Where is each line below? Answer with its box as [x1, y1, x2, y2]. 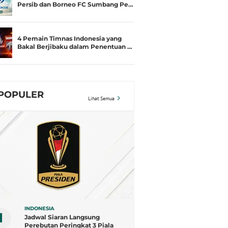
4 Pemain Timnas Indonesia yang [17, 35, 122, 42]
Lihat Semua [88, 95, 115, 102]
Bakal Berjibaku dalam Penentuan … [17, 43, 132, 50]
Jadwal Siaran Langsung [24, 213, 100, 221]
